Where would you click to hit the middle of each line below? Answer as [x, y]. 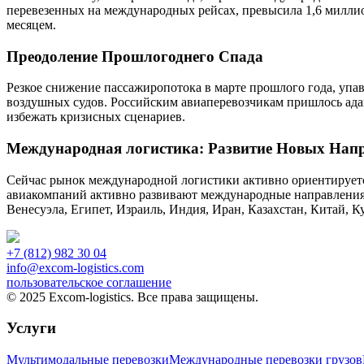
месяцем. [31, 24]
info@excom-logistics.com [75, 267]
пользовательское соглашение [89, 282]
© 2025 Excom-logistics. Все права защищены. [132, 297]
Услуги [31, 328]
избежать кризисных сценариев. [96, 117]
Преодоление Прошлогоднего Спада [135, 56]
